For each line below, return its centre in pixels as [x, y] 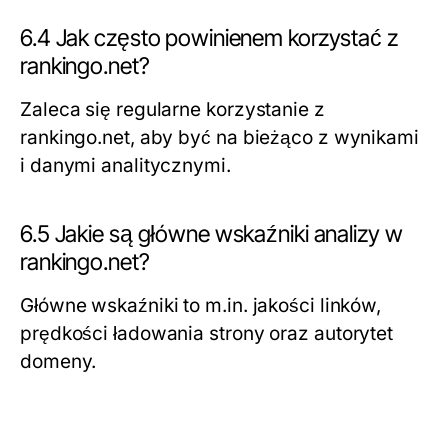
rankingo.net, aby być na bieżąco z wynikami [219, 138]
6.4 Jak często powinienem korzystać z [209, 38]
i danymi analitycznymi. [125, 166]
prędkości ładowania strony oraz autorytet [207, 334]
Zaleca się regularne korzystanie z [172, 110]
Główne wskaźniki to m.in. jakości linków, [201, 306]
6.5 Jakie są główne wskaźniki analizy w [211, 234]
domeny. [58, 362]
